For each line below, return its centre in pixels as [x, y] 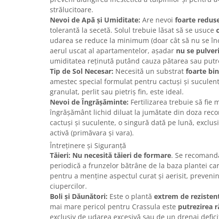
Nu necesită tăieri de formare [122, 155]
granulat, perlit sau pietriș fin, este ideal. [117, 92]
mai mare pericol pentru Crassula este [114, 207]
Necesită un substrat [150, 71]
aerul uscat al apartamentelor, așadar [113, 51]
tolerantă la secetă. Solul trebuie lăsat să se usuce [133, 30]
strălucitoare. [72, 10]
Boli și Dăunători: [79, 197]
